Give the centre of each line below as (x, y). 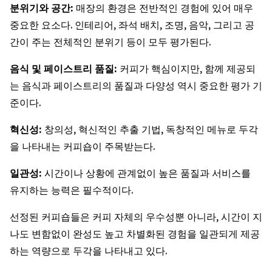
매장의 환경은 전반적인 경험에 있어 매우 (165, 8)
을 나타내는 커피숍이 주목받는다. (82, 146)
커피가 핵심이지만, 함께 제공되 (188, 69)
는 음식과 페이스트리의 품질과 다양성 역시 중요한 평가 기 (136, 86)
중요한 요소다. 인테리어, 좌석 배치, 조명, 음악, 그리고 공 (132, 25)
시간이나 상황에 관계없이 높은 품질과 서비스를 (148, 173)
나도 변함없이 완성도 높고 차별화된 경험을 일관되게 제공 (135, 234)
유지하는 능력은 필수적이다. (71, 190)
